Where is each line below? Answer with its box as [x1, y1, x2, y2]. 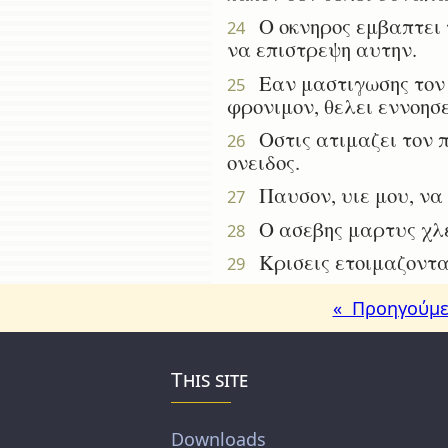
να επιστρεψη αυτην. [227, 35, 417, 64]
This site [171, 365, 249, 394]
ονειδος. [227, 148, 300, 177]
